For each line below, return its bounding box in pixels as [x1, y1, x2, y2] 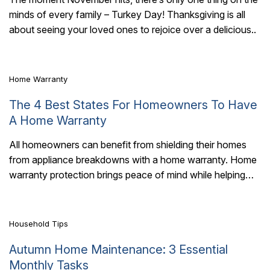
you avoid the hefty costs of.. [9, 184, 136, 196]
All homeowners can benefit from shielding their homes [9, 139, 246, 151]
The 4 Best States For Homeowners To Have [9, 97, 257, 112]
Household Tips [9, 219, 68, 229]
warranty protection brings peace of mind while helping [9, 169, 245, 181]
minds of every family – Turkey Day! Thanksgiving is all [9, 8, 245, 21]
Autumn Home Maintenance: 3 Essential [9, 242, 228, 257]
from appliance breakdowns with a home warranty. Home [9, 154, 257, 166]
